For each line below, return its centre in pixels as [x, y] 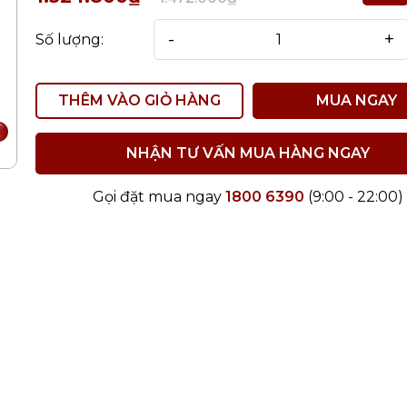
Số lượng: [69, 39]
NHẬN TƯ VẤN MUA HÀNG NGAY [248, 153]
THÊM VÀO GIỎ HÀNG [139, 100]
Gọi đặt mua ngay [159, 197]
